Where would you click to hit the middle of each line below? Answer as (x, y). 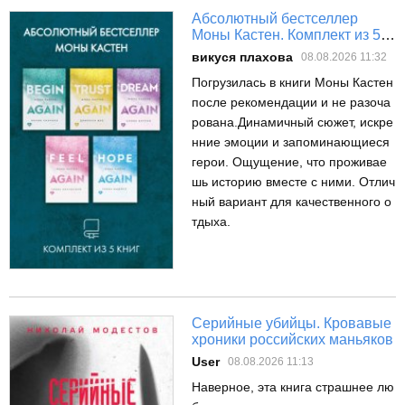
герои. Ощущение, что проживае (289, 161)
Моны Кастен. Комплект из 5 (286, 34)
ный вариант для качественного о (292, 201)
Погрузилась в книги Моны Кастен (292, 82)
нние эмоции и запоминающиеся (291, 141)
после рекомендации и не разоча (291, 102)
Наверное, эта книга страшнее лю (293, 386)
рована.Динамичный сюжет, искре (292, 122)
